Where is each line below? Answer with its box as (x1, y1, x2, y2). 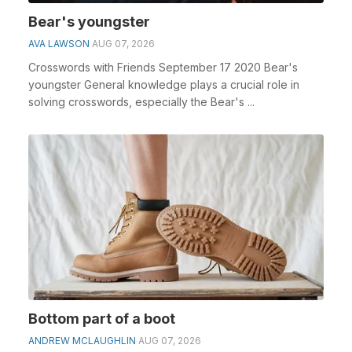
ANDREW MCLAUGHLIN (28, 335, 136, 346)
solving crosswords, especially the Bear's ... (28, 94, 255, 108)
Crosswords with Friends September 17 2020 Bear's (28, 60, 298, 74)
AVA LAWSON (28, 37, 90, 49)
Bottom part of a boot (28, 310, 175, 327)
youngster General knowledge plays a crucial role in (28, 77, 299, 91)
